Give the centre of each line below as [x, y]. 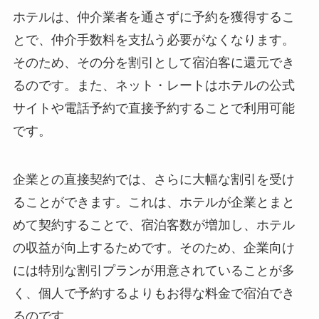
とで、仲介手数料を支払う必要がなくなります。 [153, 40]
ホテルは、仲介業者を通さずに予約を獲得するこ [153, 17]
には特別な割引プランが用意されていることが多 [153, 271]
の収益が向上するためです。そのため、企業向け [153, 248]
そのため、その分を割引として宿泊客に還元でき [153, 63]
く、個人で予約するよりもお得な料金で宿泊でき [153, 294]
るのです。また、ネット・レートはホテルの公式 [153, 86]
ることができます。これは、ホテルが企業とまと [153, 203]
